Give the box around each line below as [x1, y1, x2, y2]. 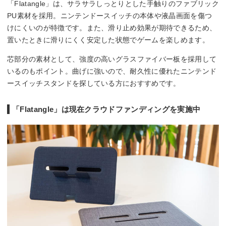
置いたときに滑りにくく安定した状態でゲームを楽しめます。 [7, 35, 209, 44]
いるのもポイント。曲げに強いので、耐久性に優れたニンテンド [7, 67, 217, 75]
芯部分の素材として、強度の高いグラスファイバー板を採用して [7, 54, 217, 63]
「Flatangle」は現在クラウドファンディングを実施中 [12, 104, 201, 114]
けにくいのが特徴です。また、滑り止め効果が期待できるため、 [7, 23, 217, 32]
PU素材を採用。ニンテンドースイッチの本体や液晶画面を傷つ [7, 11, 212, 20]
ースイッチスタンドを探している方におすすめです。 [7, 79, 181, 87]
